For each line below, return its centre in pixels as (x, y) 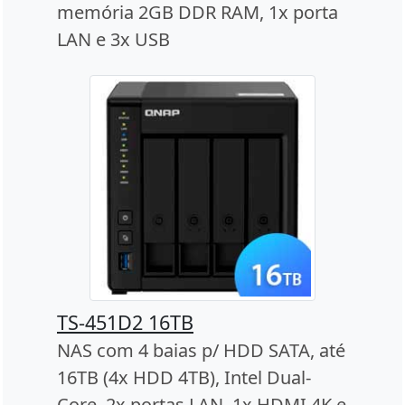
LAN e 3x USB (113, 40)
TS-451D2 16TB (125, 323)
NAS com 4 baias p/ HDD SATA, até (201, 351)
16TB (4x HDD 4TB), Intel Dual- (184, 378)
